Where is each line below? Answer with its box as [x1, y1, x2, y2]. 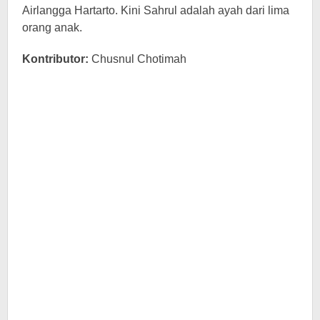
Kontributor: [22, 52, 91, 65]
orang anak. [22, 21, 82, 34]
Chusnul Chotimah [91, 52, 186, 65]
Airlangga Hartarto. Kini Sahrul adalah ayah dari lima [22, 4, 289, 16]
